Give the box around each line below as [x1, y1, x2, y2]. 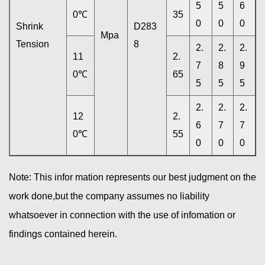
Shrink [16, 21, 43, 31]
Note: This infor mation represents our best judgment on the [9, 172, 256, 182]
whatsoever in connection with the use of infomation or [9, 209, 235, 220]
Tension [16, 38, 49, 49]
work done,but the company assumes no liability [9, 190, 209, 201]
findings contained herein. [9, 228, 117, 239]
